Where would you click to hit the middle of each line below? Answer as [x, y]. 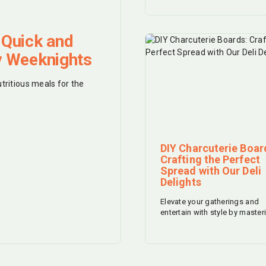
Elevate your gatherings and [210, 202]
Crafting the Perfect [210, 160]
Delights [181, 182]
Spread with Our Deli [211, 171]
